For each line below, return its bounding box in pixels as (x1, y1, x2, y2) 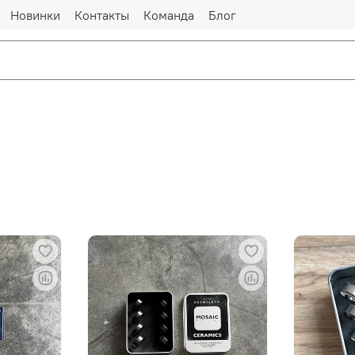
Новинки (10, 6, 60, 23)
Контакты (74, 6, 129, 23)
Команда (143, 6, 194, 23)
